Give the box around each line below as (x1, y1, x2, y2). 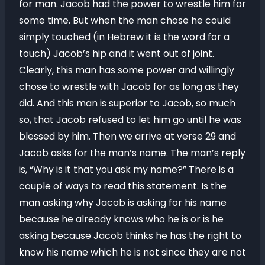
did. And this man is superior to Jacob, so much (19, 96, 235, 110)
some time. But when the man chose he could (19, 14, 231, 27)
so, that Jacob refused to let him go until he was (19, 113, 241, 127)
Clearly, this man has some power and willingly (19, 63, 234, 77)
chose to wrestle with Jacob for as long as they (19, 80, 239, 93)
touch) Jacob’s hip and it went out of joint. (19, 47, 214, 60)
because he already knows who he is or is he (19, 212, 224, 226)
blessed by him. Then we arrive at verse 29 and (19, 130, 236, 143)
